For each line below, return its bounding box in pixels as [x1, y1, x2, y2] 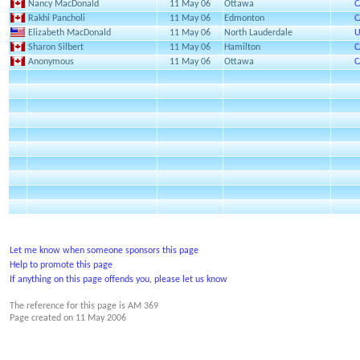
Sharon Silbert [28, 43, 84, 52]
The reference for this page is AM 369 [10, 301, 158, 311]
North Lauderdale [224, 28, 292, 38]
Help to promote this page [10, 260, 112, 270]
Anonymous [28, 57, 74, 67]
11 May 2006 [76, 313, 126, 323]
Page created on [10, 313, 76, 323]
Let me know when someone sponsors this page [10, 246, 198, 256]
